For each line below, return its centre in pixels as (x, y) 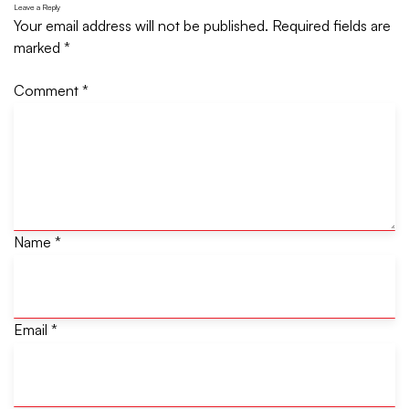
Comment (48, 90)
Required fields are (331, 25)
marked (39, 47)
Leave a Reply (37, 8)
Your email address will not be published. (141, 25)
